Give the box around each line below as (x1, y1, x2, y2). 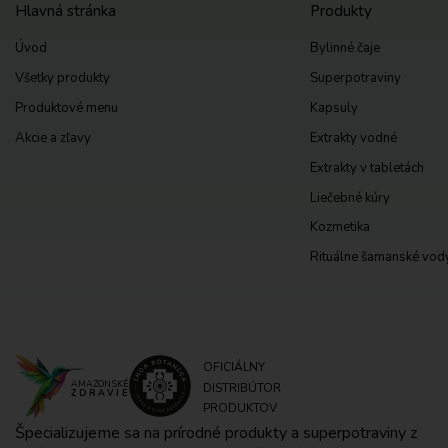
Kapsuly (309, 98, 358, 117)
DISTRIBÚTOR (202, 379, 281, 396)
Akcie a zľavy (15, 128, 91, 147)
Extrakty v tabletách (309, 158, 424, 177)
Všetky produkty (15, 69, 110, 88)
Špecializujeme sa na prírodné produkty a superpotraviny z (15, 421, 418, 444)
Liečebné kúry (309, 188, 390, 207)
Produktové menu (15, 98, 118, 117)
